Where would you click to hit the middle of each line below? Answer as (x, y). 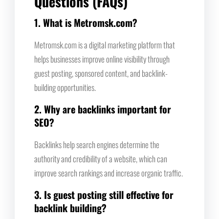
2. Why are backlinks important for (103, 109)
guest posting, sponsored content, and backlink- (101, 73)
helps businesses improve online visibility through (102, 59)
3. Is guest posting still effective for (104, 194)
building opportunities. (65, 87)
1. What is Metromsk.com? (86, 22)
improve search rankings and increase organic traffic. (109, 173)
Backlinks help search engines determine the (97, 144)
